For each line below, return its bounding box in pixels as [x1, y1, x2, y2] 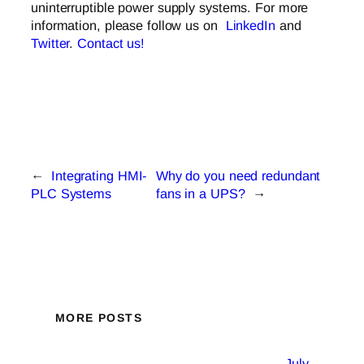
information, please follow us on [31, 18, 226, 33]
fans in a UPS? [155, 185, 245, 201]
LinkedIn [225, 18, 275, 33]
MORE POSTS [55, 311, 142, 325]
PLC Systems [31, 185, 111, 201]
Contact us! [77, 36, 145, 51]
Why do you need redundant [155, 167, 321, 183]
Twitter [31, 36, 70, 51]
